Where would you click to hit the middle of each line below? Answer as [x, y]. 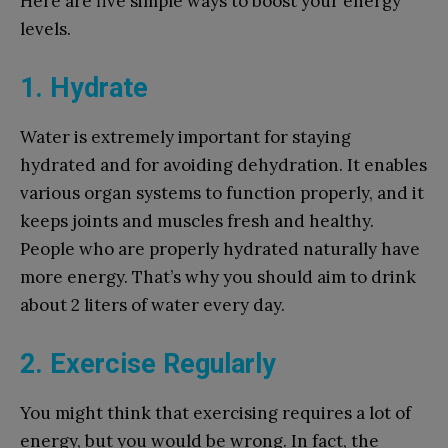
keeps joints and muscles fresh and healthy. [197, 220]
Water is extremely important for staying [185, 136]
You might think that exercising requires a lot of [215, 412]
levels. [45, 28]
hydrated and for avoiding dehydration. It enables [223, 164]
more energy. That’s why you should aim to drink [218, 276]
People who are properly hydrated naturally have [220, 248]
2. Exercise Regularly [148, 363]
